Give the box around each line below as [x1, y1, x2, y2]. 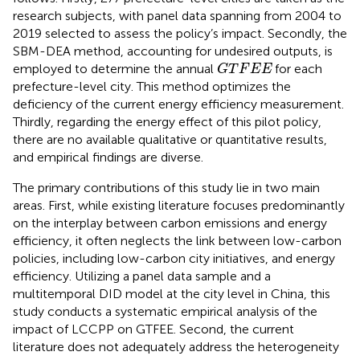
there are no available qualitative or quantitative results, [13, 132, 327, 148]
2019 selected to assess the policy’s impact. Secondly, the [13, 26, 347, 42]
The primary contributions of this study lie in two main [13, 180, 320, 196]
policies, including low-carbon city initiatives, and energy [13, 251, 335, 267]
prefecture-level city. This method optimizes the [13, 79, 291, 95]
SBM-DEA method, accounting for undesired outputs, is [13, 43, 333, 59]
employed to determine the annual [13, 61, 217, 77]
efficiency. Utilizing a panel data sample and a [13, 268, 271, 284]
